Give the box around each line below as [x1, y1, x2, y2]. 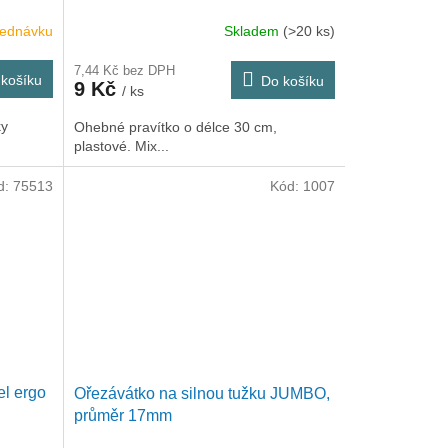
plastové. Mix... [73, 137, 169, 154]
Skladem [223, 23, 283, 40]
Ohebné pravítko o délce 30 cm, [73, 118, 277, 135]
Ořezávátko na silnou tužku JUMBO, [73, 384, 330, 402]
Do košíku [260, 72, 324, 89]
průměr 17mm [73, 406, 172, 424]
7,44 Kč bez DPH [73, 62, 175, 78]
